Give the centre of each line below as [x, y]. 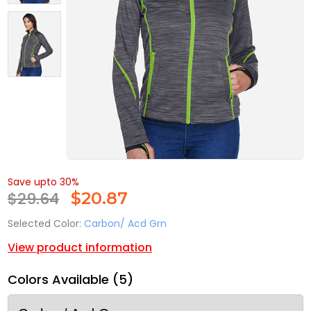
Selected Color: [45, 224]
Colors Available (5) [71, 280]
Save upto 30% [44, 182]
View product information [80, 248]
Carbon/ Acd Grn [126, 224]
